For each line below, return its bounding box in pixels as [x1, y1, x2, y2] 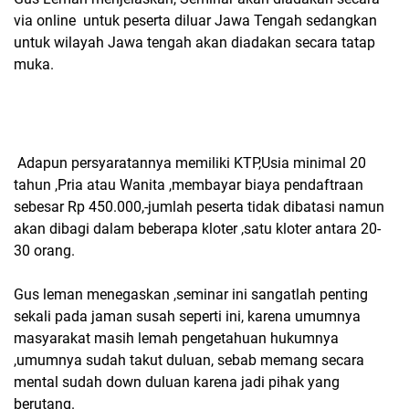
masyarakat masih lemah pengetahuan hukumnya [14, 330, 339, 347]
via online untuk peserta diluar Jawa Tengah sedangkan [14, 12, 377, 29]
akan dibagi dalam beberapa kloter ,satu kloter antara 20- [14, 220, 381, 237]
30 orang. [14, 242, 75, 259]
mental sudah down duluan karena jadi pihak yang [14, 373, 340, 391]
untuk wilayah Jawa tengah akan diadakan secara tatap [14, 34, 375, 51]
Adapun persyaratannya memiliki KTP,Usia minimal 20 [14, 154, 366, 172]
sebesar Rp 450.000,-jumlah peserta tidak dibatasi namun [14, 198, 384, 215]
